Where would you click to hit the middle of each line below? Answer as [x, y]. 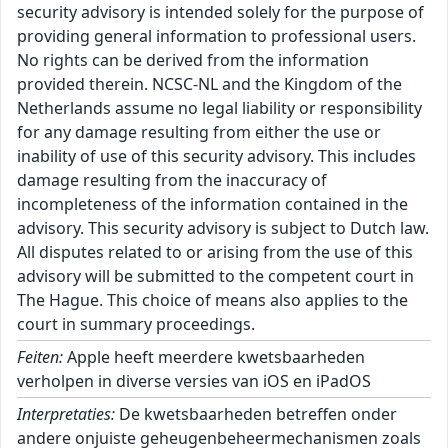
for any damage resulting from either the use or [199, 132]
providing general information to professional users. [216, 36]
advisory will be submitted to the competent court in [215, 276]
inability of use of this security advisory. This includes [216, 156]
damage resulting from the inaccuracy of [172, 180]
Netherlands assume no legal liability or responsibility [219, 108]
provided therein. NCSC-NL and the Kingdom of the [209, 84]
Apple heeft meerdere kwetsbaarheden [214, 357]
